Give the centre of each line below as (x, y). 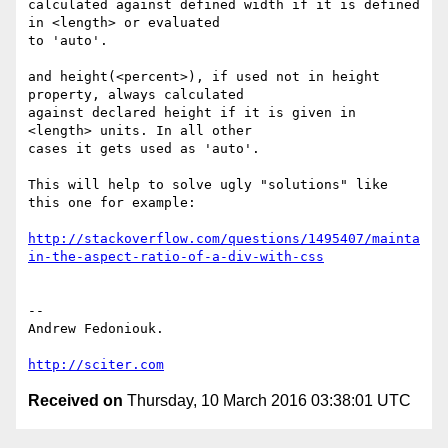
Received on (75, 401)
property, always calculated (136, 95)
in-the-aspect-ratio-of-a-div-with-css (176, 257)
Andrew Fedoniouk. (96, 329)
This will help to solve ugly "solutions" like (208, 185)
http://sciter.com (96, 365)
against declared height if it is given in (192, 113)
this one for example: (112, 203)
